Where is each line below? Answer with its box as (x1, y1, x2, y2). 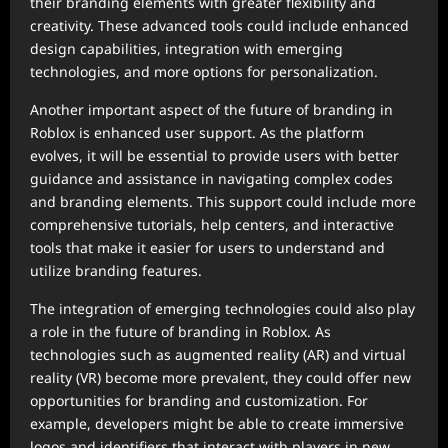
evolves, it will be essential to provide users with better (30, 146, 399, 165)
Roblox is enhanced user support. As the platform (30, 123, 364, 142)
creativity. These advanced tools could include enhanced (30, 16, 409, 35)
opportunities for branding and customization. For (30, 391, 368, 410)
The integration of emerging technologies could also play (30, 299, 415, 318)
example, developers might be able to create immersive (30, 414, 404, 433)
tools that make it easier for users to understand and (30, 238, 385, 257)
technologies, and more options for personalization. (30, 62, 378, 81)
